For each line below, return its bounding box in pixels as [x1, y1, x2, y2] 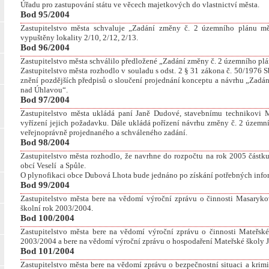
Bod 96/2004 [20, 43, 70, 53]
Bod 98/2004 [20, 138, 70, 148]
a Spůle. [60, 161, 86, 171]
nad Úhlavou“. [20, 85, 68, 95]
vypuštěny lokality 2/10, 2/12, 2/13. [20, 33, 138, 43]
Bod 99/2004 [20, 180, 70, 190]
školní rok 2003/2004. [20, 204, 93, 213]
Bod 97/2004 [20, 95, 70, 105]
